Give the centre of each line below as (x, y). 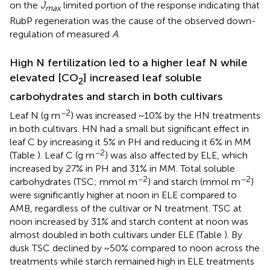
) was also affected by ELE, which (176, 155)
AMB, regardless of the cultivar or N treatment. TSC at (126, 208)
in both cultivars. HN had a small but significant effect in (129, 128)
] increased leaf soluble (143, 78)
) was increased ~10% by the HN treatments (165, 115)
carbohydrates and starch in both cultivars (116, 96)
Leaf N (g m (35, 115)
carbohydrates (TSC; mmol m (74, 181)
